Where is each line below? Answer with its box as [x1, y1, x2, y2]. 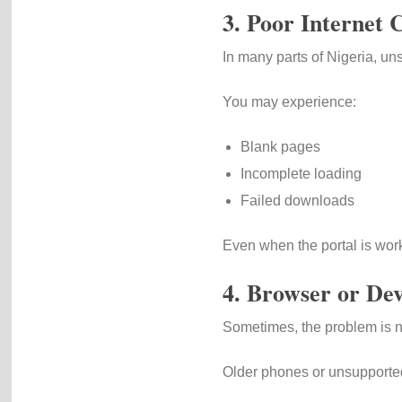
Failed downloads [240, 193, 354, 208]
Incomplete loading [240, 166, 362, 181]
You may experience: [222, 94, 356, 109]
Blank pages [240, 139, 320, 154]
